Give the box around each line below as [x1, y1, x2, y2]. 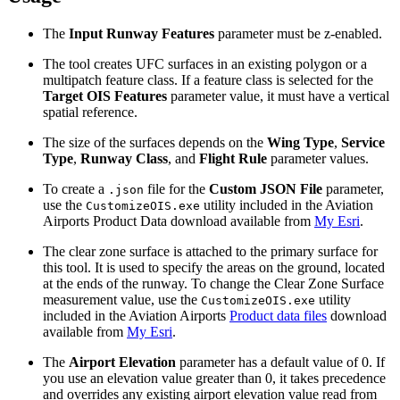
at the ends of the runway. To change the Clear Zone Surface [43, 275, 384, 291]
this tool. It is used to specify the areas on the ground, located [43, 259, 385, 275]
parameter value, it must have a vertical [167, 87, 389, 104]
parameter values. [267, 150, 369, 166]
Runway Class [80, 150, 168, 166]
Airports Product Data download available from [43, 212, 314, 229]
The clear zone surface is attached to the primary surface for [43, 243, 378, 259]
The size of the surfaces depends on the [43, 134, 267, 150]
